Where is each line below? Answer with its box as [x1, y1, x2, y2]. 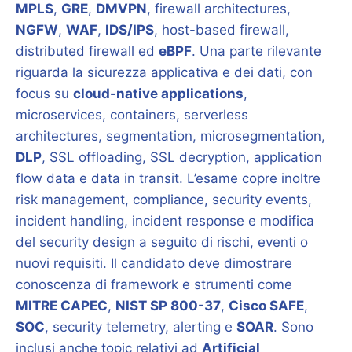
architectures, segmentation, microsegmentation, [16, 128, 325, 144]
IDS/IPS [105, 22, 154, 38]
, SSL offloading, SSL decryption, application [42, 149, 322, 165]
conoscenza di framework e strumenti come [16, 277, 292, 292]
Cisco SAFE [229, 298, 304, 313]
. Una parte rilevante [192, 43, 321, 59]
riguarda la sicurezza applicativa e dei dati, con [16, 64, 313, 80]
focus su [16, 86, 73, 101]
